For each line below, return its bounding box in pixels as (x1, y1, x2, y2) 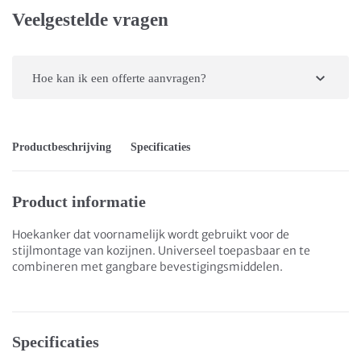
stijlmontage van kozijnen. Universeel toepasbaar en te (12, 243, 310, 258)
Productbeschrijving (12, 141, 111, 153)
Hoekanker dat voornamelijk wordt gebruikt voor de (12, 227, 289, 242)
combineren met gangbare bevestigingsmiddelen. (12, 259, 283, 274)
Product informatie (12, 193, 146, 210)
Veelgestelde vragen (12, 10, 168, 30)
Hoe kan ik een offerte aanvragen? (32, 72, 206, 85)
